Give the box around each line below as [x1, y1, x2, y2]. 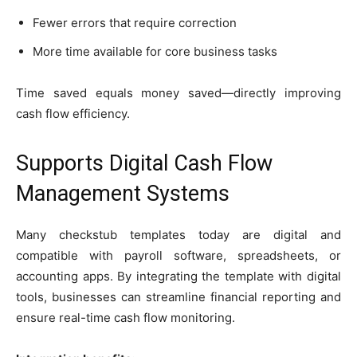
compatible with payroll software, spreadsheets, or [16, 247, 341, 263]
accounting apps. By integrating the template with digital [16, 268, 341, 284]
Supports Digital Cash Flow [16, 150, 273, 176]
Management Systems [16, 180, 229, 206]
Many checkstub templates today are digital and [16, 226, 341, 242]
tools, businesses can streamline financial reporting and [16, 288, 341, 304]
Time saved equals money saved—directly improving [16, 84, 341, 100]
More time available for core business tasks [33, 43, 277, 59]
